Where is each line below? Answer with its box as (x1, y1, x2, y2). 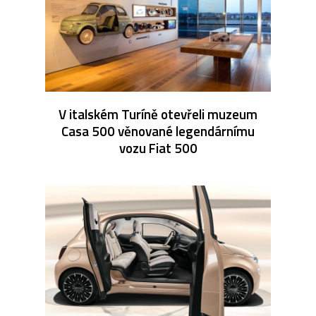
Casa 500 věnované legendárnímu (61, 120, 255, 141)
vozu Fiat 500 (119, 137, 197, 158)
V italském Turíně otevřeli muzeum (59, 103, 257, 124)
